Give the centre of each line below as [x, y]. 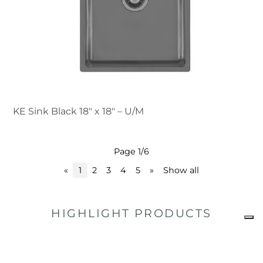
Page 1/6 [131, 151]
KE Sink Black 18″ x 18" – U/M [79, 111]
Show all [181, 170]
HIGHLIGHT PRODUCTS [131, 213]
